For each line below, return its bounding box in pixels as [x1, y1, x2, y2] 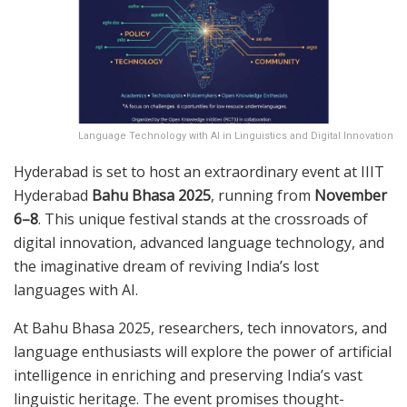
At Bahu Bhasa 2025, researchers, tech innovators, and [14, 318, 387, 339]
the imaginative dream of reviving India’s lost [14, 256, 319, 277]
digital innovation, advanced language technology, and [14, 233, 384, 253]
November [314, 185, 387, 206]
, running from [211, 185, 314, 206]
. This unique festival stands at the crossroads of [38, 209, 368, 230]
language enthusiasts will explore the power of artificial [14, 342, 392, 362]
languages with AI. [14, 280, 138, 301]
